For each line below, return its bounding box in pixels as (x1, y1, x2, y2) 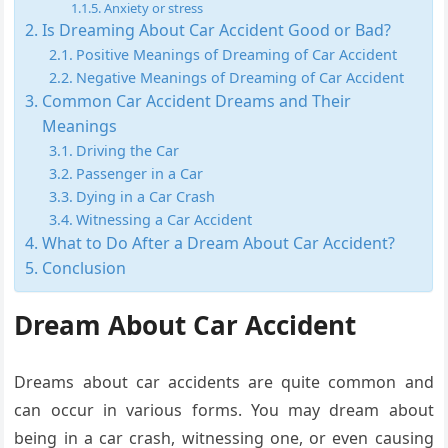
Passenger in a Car (76, 163, 204, 183)
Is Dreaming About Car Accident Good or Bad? (41, 18, 391, 41)
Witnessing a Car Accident (76, 209, 253, 229)
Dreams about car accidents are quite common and (14, 370, 434, 393)
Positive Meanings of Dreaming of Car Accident (76, 44, 398, 64)
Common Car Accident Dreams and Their (41, 89, 351, 112)
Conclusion (41, 256, 126, 279)
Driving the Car (76, 140, 180, 160)
